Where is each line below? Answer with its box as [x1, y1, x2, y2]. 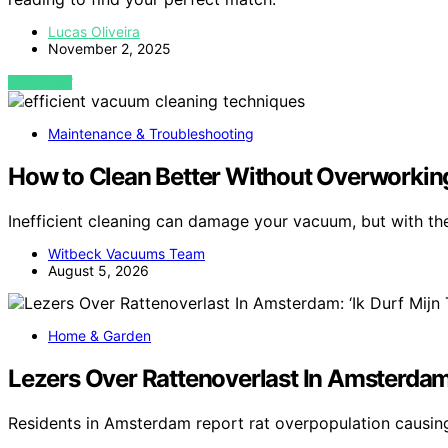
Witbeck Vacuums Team [48, 245, 205, 263]
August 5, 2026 [48, 262, 149, 280]
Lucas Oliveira [48, 23, 140, 41]
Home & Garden [48, 327, 151, 345]
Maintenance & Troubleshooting [48, 125, 254, 143]
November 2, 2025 [48, 40, 171, 58]
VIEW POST [8, 75, 73, 91]
